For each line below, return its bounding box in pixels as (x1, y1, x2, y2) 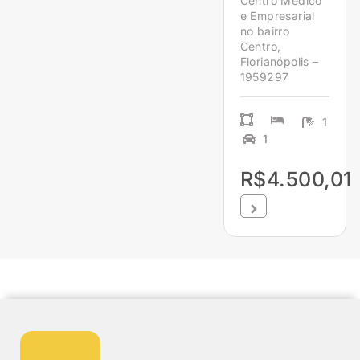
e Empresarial (239, 9, 315, 23)
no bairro (239, 24, 290, 39)
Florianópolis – (239, 55, 319, 69)
